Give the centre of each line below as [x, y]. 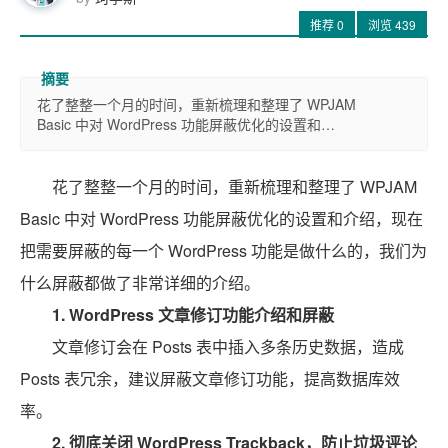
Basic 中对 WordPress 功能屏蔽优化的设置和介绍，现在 [221, 218]
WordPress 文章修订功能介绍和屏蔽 [201, 314]
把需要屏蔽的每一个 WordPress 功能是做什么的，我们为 [223, 250]
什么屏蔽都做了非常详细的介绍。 [140, 282]
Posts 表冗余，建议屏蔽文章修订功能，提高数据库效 [210, 378]
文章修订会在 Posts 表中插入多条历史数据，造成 [228, 346]
